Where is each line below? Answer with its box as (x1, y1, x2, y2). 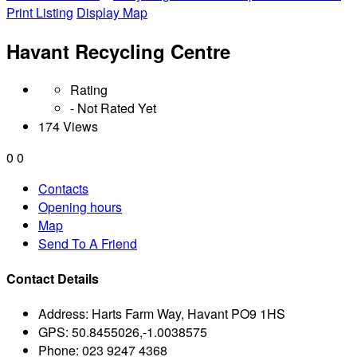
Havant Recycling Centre (6, 37, 230, 65)
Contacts (38, 178, 88, 198)
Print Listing (6, 3, 73, 22)
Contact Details (6, 269, 99, 288)
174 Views (38, 116, 98, 135)
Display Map (76, 3, 147, 22)
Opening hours (38, 197, 122, 216)
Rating (70, 80, 108, 99)
